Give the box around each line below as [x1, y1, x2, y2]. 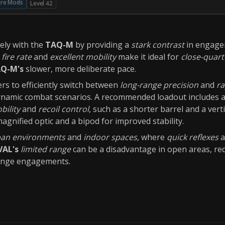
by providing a [73, 39, 131, 50]
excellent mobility [50, 51, 116, 62]
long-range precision [120, 79, 198, 90]
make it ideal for [116, 51, 181, 62]
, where [137, 132, 167, 143]
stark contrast [131, 39, 184, 50]
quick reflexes [167, 132, 218, 143]
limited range [21, 144, 71, 155]
